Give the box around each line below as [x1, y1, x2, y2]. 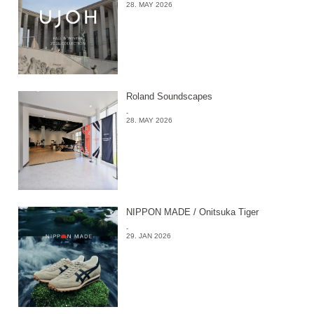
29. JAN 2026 [125, 231, 171, 240]
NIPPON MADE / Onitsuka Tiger [125, 206, 259, 217]
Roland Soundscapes [125, 90, 212, 102]
